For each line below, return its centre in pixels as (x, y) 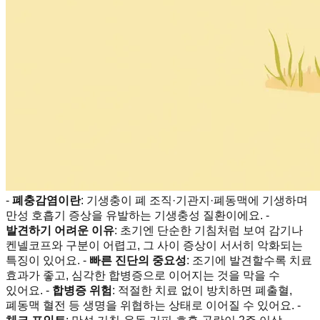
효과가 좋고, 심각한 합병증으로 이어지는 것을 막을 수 (143, 275)
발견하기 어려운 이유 (60, 230)
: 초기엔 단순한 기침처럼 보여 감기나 (209, 230)
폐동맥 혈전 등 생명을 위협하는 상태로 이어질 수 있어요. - (153, 305)
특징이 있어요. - (47, 260)
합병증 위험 (82, 290)
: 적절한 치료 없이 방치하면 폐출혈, (202, 290)
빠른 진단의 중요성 (138, 260)
